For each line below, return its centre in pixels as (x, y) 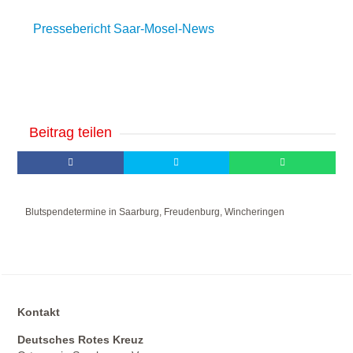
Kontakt (39, 312)
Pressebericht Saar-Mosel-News (124, 29)
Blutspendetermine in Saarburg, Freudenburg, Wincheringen (155, 212)
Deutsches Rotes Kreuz (81, 340)
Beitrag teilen (71, 132)
